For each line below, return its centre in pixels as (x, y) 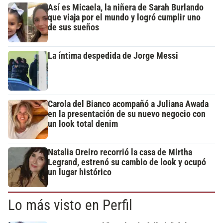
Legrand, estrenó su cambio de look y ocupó (127, 163)
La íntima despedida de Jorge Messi (113, 56)
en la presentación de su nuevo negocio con (127, 114)
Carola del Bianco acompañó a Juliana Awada (128, 104)
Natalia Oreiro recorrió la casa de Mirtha (120, 153)
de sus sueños (73, 28)
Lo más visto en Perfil (70, 205)
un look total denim (83, 124)
